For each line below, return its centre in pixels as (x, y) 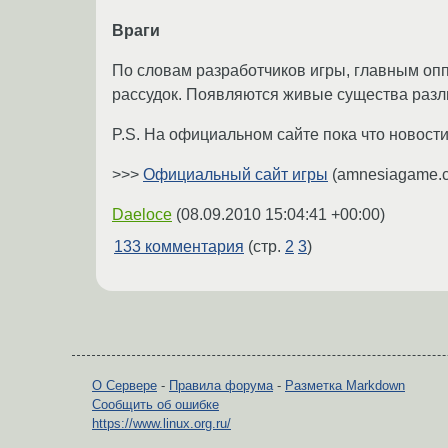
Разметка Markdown (345, 386)
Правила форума (221, 386)
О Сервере (124, 386)
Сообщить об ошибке (155, 405)
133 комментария (179, 247)
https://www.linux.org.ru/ (161, 424)
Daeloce (142, 215)
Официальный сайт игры (235, 175)
